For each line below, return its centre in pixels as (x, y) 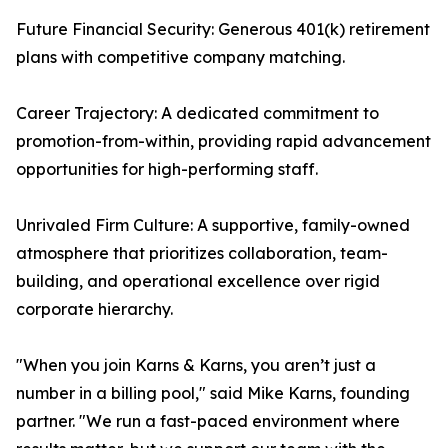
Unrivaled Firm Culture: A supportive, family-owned (213, 225)
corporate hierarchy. (94, 309)
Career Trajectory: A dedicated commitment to (197, 113)
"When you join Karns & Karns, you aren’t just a (196, 365)
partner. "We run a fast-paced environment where (208, 421)
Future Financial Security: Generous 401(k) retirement (223, 29)
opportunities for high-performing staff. (167, 169)
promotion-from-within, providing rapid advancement (223, 141)
